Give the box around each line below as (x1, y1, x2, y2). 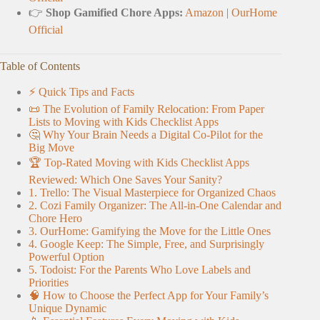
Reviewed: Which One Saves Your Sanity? (29, 173, 222, 186)
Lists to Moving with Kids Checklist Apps (29, 115, 219, 128)
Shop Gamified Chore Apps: (46, 6, 183, 19)
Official (29, 23, 63, 36)
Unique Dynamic (29, 301, 106, 314)
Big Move (29, 141, 74, 154)
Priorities (29, 276, 69, 289)
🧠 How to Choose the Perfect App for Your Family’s (29, 289, 269, 301)
